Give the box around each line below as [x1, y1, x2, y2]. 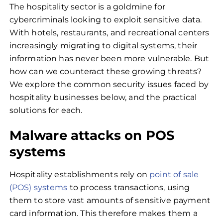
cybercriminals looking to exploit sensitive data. [9, 15, 202, 25]
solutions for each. [9, 106, 87, 115]
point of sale [149, 170, 199, 180]
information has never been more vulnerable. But [9, 54, 210, 64]
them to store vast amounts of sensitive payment [9, 196, 211, 206]
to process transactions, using [67, 183, 190, 193]
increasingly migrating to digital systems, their [9, 41, 198, 51]
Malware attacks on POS [9, 127, 175, 144]
